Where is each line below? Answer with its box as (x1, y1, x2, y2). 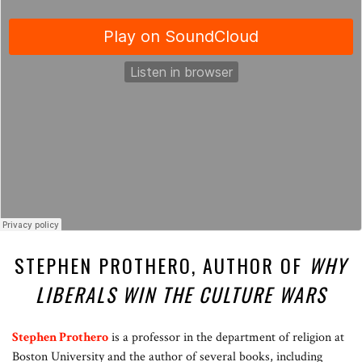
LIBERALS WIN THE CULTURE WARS (36, 280, 326, 309)
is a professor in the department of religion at (108, 329, 344, 347)
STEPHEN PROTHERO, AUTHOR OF (15, 250, 309, 280)
